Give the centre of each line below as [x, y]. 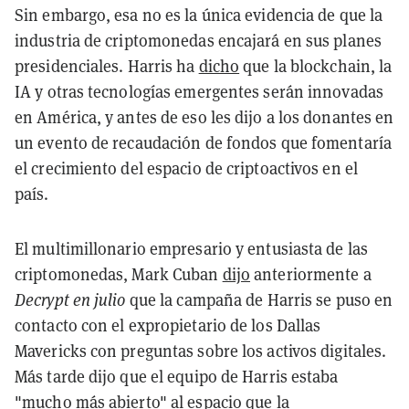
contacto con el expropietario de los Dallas [168, 325]
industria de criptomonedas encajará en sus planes [198, 40]
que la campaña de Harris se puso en [261, 299]
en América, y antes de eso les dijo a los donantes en [204, 116]
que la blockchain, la [316, 65]
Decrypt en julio [72, 299]
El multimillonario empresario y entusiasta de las [191, 248]
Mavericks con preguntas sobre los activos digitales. [201, 350]
